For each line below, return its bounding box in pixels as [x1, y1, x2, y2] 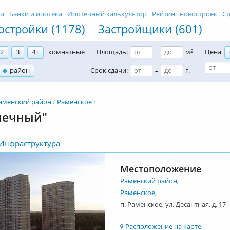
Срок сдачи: [90, 66, 128, 75]
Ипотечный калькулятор [67, 9, 147, 18]
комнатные [48, 47, 85, 56]
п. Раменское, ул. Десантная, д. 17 [120, 199, 226, 209]
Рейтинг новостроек [152, 9, 217, 18]
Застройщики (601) [98, 21, 202, 36]
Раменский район [120, 176, 177, 185]
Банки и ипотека [9, 9, 62, 18]
